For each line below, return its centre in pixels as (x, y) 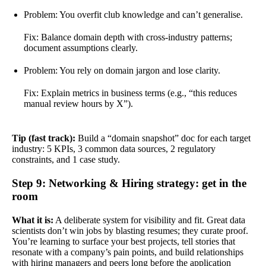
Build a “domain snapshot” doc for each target (163, 138)
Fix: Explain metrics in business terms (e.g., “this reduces (130, 93)
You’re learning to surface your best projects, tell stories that (123, 241)
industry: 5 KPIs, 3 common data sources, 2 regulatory (114, 148)
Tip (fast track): (44, 138)
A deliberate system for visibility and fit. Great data (149, 220)
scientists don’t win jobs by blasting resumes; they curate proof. (130, 230)
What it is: (33, 220)
